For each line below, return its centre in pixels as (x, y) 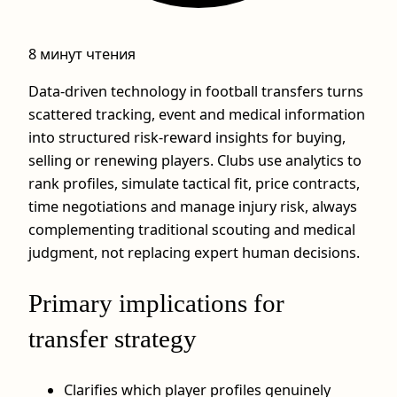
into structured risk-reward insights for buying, (187, 138)
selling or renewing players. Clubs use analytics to (195, 161)
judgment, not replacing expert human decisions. (194, 253)
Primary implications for (156, 304)
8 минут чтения (82, 54)
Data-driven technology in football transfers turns (196, 92)
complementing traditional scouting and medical (192, 230)
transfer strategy (113, 339)
